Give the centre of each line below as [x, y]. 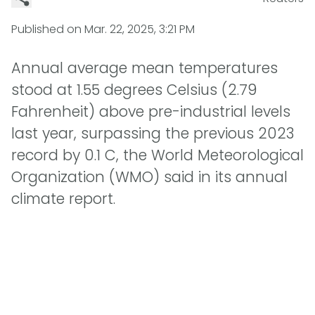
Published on [48, 29]
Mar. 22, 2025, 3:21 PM [140, 29]
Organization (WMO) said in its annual [149, 177]
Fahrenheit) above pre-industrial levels [151, 112]
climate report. [63, 199]
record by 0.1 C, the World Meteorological [157, 155]
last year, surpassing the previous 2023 [153, 134]
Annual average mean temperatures [144, 68]
